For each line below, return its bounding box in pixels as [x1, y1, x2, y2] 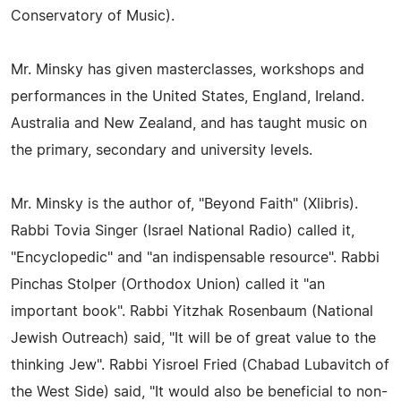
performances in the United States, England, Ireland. [11, 90, 364, 104]
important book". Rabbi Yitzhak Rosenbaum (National [11, 304, 373, 319]
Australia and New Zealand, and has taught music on [11, 116, 367, 131]
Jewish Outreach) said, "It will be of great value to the [11, 331, 376, 346]
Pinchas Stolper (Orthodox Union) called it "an [11, 277, 325, 292]
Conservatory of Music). [11, 9, 175, 23]
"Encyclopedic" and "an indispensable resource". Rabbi [11, 251, 380, 265]
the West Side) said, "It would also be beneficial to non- [11, 385, 388, 399]
